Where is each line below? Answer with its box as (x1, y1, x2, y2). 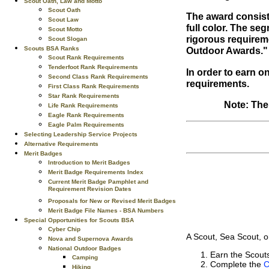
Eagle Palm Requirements (48, 121, 124, 128)
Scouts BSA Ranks (24, 45, 79, 52)
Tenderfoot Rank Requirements (48, 64, 138, 70)
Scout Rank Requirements (48, 54, 124, 61)
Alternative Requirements (24, 141, 98, 147)
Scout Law (48, 16, 79, 23)
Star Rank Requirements (48, 92, 119, 99)
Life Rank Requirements (48, 102, 118, 109)
